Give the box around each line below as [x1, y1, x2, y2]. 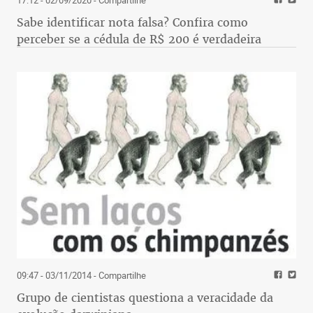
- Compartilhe [92, 268, 146, 282]
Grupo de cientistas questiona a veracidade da [17, 289, 273, 305]
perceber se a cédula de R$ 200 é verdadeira [17, 31, 261, 47]
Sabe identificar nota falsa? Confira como [17, 14, 248, 30]
